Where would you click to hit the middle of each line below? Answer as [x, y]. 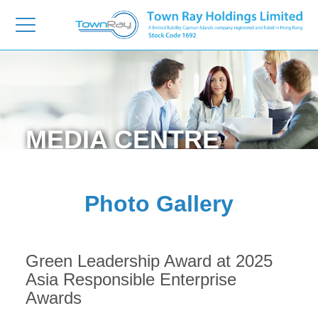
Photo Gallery [159, 204]
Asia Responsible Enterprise [131, 279]
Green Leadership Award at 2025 [149, 261]
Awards [53, 298]
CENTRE [166, 139]
